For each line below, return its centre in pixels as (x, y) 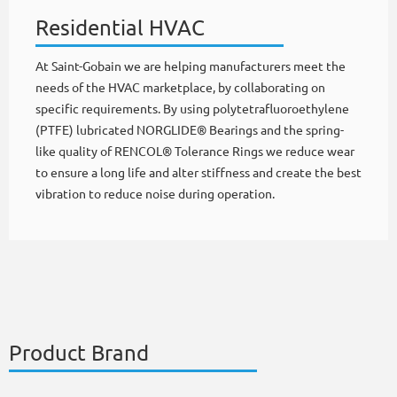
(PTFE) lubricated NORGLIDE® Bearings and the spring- (190, 130)
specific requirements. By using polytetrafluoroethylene (192, 109)
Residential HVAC (120, 28)
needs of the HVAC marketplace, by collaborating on (180, 88)
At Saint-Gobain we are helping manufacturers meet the (191, 66)
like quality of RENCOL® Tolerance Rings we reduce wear (195, 152)
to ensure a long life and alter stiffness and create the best (198, 173)
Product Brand (79, 353)
